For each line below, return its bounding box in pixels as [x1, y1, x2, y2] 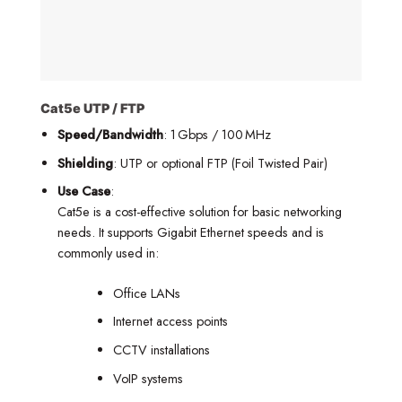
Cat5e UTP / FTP [40, 100, 144, 116]
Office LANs [112, 284, 180, 302]
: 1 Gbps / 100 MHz [162, 126, 271, 144]
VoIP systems [112, 369, 183, 388]
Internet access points [112, 312, 228, 331]
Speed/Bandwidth [57, 126, 163, 144]
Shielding [57, 153, 113, 172]
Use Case [57, 182, 110, 201]
